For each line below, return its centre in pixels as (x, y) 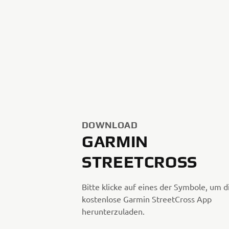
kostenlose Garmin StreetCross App (147, 199)
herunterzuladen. (113, 211)
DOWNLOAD (110, 125)
